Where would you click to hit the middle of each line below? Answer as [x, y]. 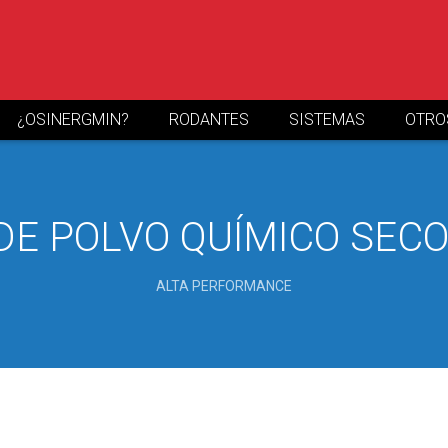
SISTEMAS [327, 119]
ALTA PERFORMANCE [224, 286]
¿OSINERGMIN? [73, 119]
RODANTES [209, 119]
